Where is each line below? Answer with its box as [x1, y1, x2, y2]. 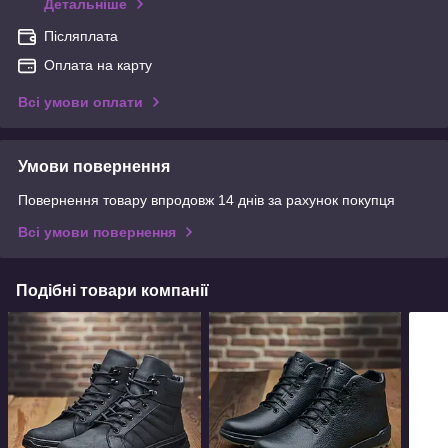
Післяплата [44, 27, 118, 44]
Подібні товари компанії [16, 281, 209, 299]
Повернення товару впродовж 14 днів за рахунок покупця [18, 191, 395, 208]
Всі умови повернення [18, 223, 176, 240]
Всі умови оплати [18, 93, 143, 110]
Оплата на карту [44, 56, 152, 73]
